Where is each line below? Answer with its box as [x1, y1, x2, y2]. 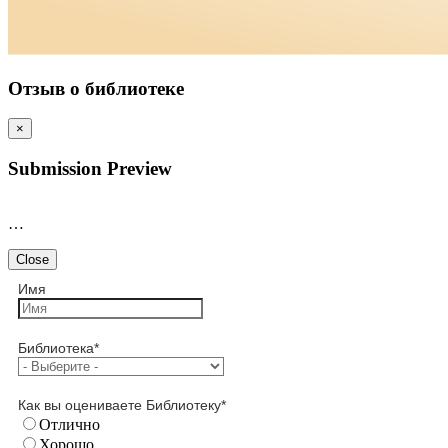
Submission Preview [8, 158, 172, 179]
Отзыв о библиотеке [8, 77, 184, 99]
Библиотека [18, 339, 94, 356]
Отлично [39, 415, 100, 433]
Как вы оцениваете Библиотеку [18, 396, 221, 413]
